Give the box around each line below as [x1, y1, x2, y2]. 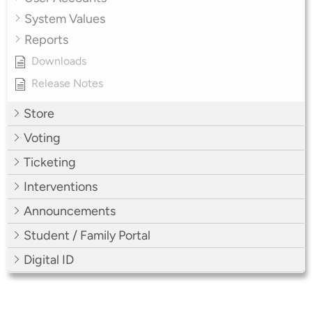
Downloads [31, 54, 86, 68]
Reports [24, 31, 68, 47]
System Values [24, 10, 105, 26]
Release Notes [31, 76, 103, 90]
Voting [24, 130, 61, 146]
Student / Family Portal [24, 227, 150, 243]
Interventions [24, 178, 97, 194]
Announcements [24, 203, 116, 219]
